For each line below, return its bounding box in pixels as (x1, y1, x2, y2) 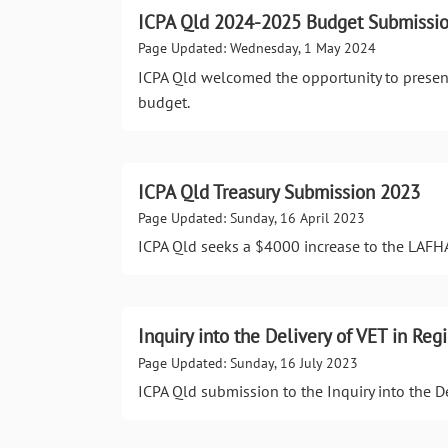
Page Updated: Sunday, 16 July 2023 (138, 353, 358, 373)
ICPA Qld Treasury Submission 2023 (138, 178, 420, 204)
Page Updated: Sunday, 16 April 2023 (138, 208, 365, 228)
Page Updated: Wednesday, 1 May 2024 (138, 38, 376, 58)
